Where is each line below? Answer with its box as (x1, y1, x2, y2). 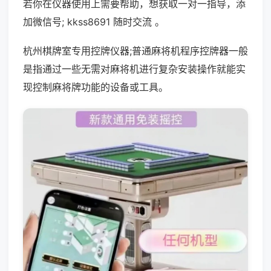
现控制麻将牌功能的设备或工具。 (23, 81, 168, 93)
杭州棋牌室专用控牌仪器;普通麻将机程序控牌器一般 (23, 45, 248, 57)
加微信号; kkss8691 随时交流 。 (23, 16, 165, 28)
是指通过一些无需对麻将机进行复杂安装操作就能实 (23, 63, 246, 75)
